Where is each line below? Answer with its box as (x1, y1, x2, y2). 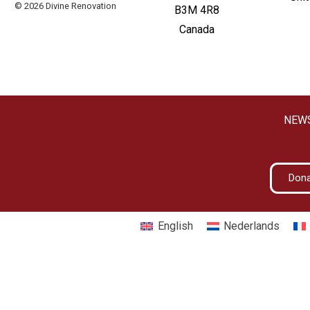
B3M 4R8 (174, 3, 220, 17)
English (157, 219, 193, 233)
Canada (179, 23, 215, 37)
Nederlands (224, 219, 280, 233)
